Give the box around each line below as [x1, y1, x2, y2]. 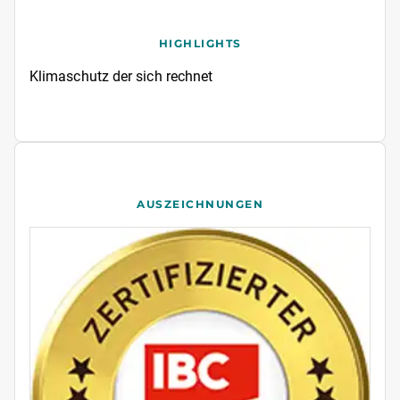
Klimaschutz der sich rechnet [29, 68, 213, 86]
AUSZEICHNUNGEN [137, 197, 263, 212]
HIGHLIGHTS [158, 37, 242, 51]
